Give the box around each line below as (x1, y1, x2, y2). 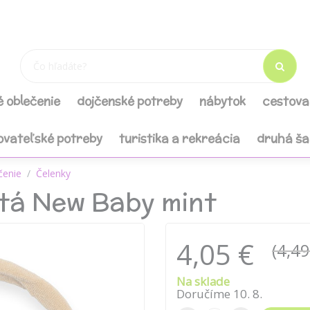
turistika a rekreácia (119, 130, 240, 147)
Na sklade (176, 273, 230, 289)
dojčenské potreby (77, 93, 183, 109)
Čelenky (36, 167, 71, 180)
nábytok (199, 93, 246, 109)
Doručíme (176, 286, 233, 302)
